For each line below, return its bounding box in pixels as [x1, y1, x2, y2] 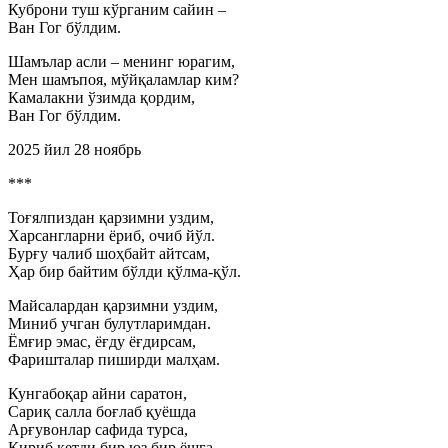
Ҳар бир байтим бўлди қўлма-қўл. [8, 263, 241, 280]
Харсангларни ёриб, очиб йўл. [8, 227, 215, 244]
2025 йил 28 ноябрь [8, 141, 141, 158]
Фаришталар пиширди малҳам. [8, 351, 220, 368]
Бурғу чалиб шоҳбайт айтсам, [8, 245, 210, 262]
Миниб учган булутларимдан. [8, 315, 211, 332]
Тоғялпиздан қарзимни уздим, [8, 209, 214, 226]
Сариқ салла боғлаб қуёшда [8, 403, 196, 420]
